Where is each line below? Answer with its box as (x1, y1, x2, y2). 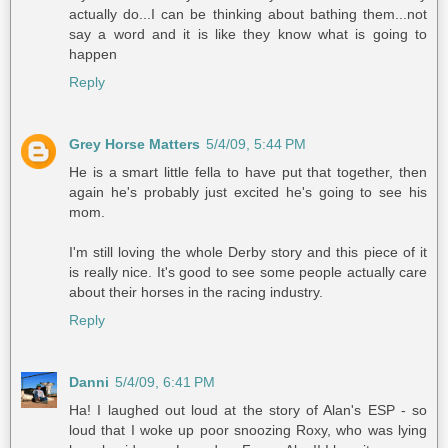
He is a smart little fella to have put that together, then (69, 164, 427, 181)
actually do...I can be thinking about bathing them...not (69, 6, 427, 23)
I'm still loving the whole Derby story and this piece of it (69, 244, 427, 261)
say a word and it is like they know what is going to (69, 26, 427, 43)
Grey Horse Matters (69, 136, 200, 153)
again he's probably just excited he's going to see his (69, 184, 427, 201)
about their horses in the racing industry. (69, 284, 323, 301)
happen (69, 46, 117, 63)
